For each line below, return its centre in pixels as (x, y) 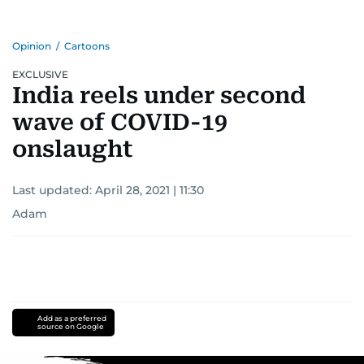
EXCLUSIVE (40, 74)
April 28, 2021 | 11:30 (149, 190)
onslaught (72, 149)
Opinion (32, 46)
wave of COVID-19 (120, 122)
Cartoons (87, 46)
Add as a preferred (71, 318)
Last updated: (54, 190)
